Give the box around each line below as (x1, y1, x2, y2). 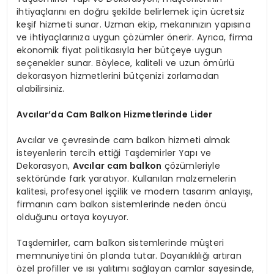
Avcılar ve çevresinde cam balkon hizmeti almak (17, 134, 231, 147)
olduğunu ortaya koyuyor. (17, 211, 129, 224)
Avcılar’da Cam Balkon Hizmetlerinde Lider (17, 108, 213, 121)
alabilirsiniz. (17, 83, 65, 95)
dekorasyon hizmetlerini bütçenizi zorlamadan (17, 70, 220, 83)
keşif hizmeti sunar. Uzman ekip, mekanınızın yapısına (17, 18, 251, 31)
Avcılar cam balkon (72, 160, 161, 172)
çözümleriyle (161, 160, 220, 172)
